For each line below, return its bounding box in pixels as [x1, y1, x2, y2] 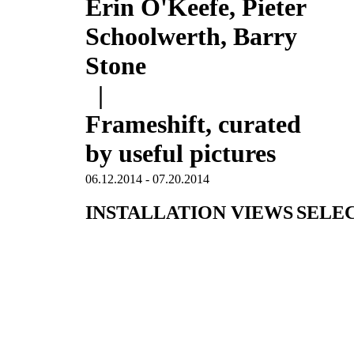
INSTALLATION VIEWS [85, 202, 293, 224]
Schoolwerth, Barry [85, 22, 297, 51]
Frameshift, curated [85, 110, 301, 139]
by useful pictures [85, 139, 276, 168]
